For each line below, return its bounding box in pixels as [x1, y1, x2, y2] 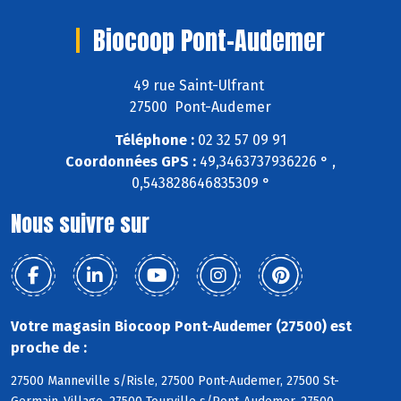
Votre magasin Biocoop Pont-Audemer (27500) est [11, 318, 352, 336]
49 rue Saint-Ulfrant [133, 77, 268, 95]
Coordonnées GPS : [65, 153, 196, 171]
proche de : [11, 339, 87, 357]
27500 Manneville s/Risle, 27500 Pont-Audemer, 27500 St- [11, 372, 339, 388]
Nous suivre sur [11, 208, 149, 241]
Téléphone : [115, 132, 194, 149]
